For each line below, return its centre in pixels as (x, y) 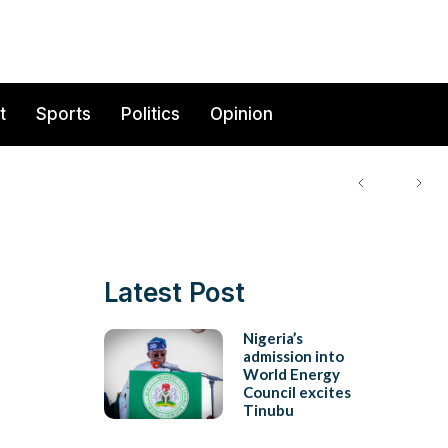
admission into (293, 355)
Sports (63, 114)
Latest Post (174, 292)
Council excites (296, 391)
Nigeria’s (272, 337)
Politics (150, 114)
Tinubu (268, 409)
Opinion (241, 114)
